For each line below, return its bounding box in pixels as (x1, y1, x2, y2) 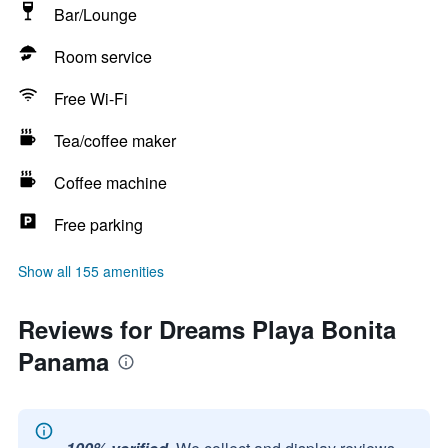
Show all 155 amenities (18, 261, 164, 281)
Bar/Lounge (54, 3, 137, 26)
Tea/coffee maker (54, 129, 176, 152)
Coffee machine (54, 171, 167, 194)
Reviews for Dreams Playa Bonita (18, 312, 396, 346)
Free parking (54, 213, 143, 236)
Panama (18, 344, 109, 378)
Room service (54, 45, 152, 68)
